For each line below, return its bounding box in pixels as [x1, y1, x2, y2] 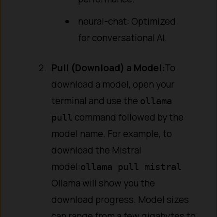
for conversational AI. [77, 31, 167, 44]
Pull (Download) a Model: [51, 62, 165, 75]
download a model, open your [51, 78, 175, 91]
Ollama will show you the [51, 177, 155, 190]
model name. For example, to [51, 127, 172, 140]
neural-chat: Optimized [77, 15, 176, 28]
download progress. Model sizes [51, 193, 189, 206]
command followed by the [73, 111, 184, 124]
